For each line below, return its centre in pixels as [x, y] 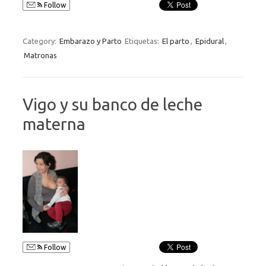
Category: [40, 41]
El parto [176, 41]
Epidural [210, 41]
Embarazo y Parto [91, 41]
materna [54, 123]
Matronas [40, 55]
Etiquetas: [143, 41]
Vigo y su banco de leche [113, 104]
